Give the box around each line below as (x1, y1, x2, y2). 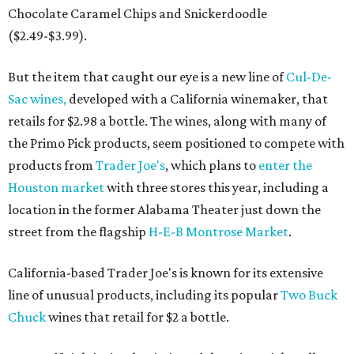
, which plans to (165, 157, 258, 173)
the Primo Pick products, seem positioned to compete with (8, 135, 345, 151)
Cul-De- (286, 69, 332, 85)
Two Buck (281, 287, 337, 303)
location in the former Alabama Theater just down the (8, 201, 321, 217)
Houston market (8, 179, 104, 195)
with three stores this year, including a (104, 179, 329, 195)
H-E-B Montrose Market (149, 224, 288, 239)
